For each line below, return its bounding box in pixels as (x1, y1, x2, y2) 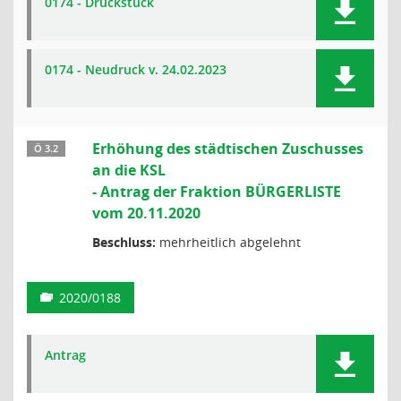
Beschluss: (92, 234, 156, 251)
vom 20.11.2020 (92, 203, 200, 223)
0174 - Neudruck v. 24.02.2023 (45, 61, 226, 78)
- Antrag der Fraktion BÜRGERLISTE (92, 182, 341, 201)
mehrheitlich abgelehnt (156, 234, 301, 251)
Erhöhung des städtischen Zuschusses (92, 139, 363, 158)
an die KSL (92, 160, 166, 180)
